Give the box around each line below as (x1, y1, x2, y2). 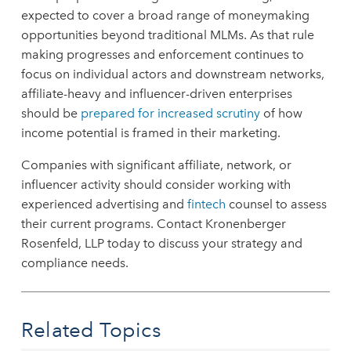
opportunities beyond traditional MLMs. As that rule (20, 27, 314, 42)
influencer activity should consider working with (20, 177, 291, 192)
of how (262, 106, 302, 121)
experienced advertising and (20, 197, 187, 212)
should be (20, 106, 81, 121)
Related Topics (20, 317, 161, 342)
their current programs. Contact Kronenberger (20, 216, 286, 231)
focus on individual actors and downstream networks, (20, 67, 324, 81)
